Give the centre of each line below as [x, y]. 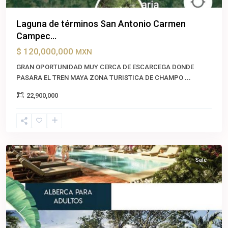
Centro [27, 124]
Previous [34, 218]
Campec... [36, 36]
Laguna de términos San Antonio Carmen [101, 24]
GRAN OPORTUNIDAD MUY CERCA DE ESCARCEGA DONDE [105, 67]
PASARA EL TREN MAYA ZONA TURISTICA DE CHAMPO [101, 78]
